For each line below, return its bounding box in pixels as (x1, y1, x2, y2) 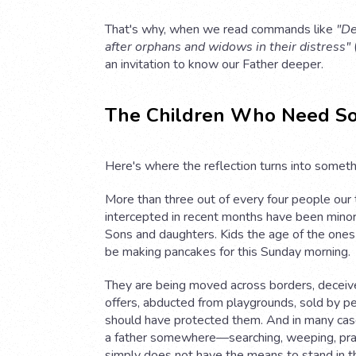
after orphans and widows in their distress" (105, 38, 350, 56)
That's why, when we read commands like (105, 21, 336, 39)
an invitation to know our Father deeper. (105, 56, 323, 74)
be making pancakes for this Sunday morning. (105, 243, 350, 261)
